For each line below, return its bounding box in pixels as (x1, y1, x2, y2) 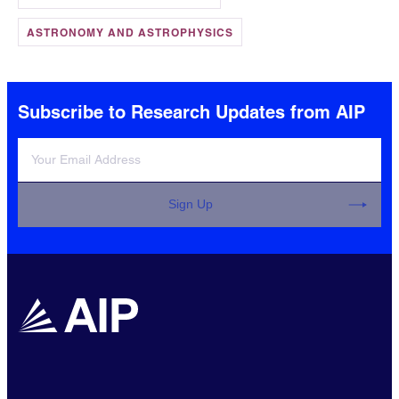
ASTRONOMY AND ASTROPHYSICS (27, 25, 233, 39)
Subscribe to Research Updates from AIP (18, 101, 365, 123)
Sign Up (167, 197, 213, 212)
